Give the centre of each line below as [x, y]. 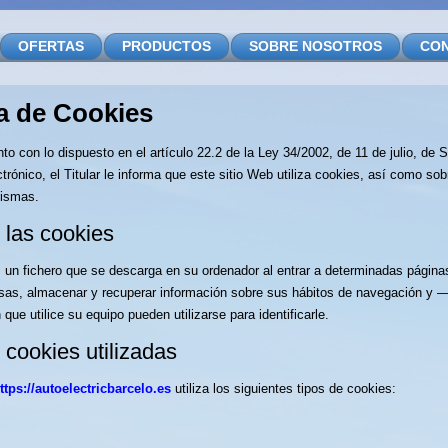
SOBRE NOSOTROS [315, 46]
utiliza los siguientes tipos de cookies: [283, 388]
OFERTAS [51, 46]
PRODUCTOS [166, 46]
